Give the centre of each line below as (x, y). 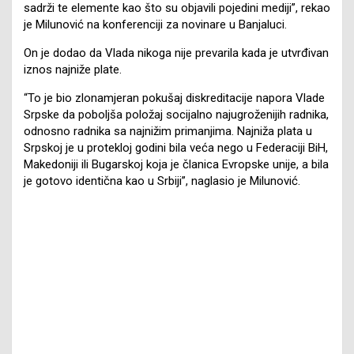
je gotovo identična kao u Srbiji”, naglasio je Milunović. (162, 181)
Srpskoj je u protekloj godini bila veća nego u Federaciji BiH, (176, 147)
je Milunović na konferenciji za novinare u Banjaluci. (155, 24)
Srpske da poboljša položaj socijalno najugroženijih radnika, (176, 114)
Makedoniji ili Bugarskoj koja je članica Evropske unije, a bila (176, 164)
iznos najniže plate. (73, 69)
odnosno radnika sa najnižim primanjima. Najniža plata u (168, 131)
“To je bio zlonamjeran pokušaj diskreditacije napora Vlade (174, 98)
